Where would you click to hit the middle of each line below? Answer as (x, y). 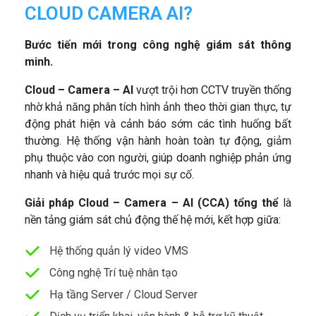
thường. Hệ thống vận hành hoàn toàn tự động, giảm (158, 141)
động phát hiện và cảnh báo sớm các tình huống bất (158, 124)
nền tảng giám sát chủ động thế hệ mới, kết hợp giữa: (153, 220)
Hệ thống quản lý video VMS (119, 251)
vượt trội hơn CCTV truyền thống (212, 90)
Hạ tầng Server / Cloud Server (123, 295)
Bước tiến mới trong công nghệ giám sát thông (158, 45)
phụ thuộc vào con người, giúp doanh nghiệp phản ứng (158, 158)
